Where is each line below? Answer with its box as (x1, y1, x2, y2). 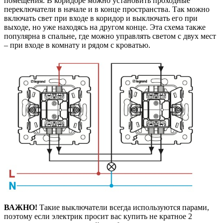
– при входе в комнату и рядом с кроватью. (4, 40, 150, 49)
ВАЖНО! (4, 203, 37, 212)
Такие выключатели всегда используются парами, (37, 203, 209, 212)
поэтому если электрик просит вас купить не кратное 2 (4, 212, 192, 221)
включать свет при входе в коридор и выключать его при (4, 13, 198, 22)
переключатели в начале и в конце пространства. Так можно (4, 4, 210, 13)
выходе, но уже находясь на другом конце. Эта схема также (4, 22, 206, 31)
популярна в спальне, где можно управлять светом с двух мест (4, 31, 216, 40)
